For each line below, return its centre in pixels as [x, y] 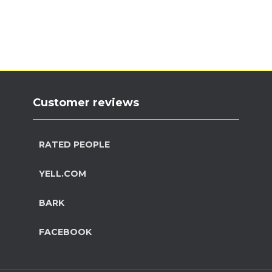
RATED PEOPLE [74, 144]
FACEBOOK [65, 232]
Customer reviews [86, 103]
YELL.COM [63, 174]
